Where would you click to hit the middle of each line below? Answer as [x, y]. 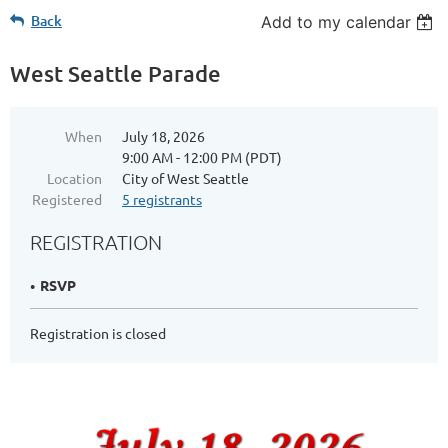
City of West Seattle [185, 177]
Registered [67, 198]
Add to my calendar [336, 21]
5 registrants [162, 198]
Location [74, 177]
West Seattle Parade [115, 73]
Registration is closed [98, 332]
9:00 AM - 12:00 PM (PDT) [202, 156]
